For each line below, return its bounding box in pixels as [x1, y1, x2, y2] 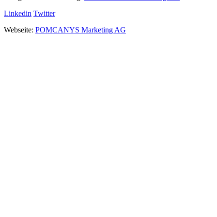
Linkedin [4, 9, 31, 17]
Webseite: [4, 25, 35, 34]
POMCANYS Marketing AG [35, 25, 126, 34]
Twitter [33, 9, 55, 17]
